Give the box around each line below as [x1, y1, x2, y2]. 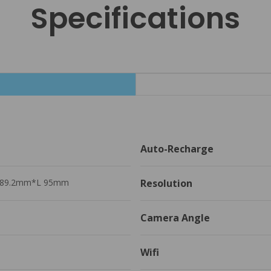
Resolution [140, 176, 192, 190]
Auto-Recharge [140, 142, 216, 155]
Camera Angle [140, 211, 210, 224]
